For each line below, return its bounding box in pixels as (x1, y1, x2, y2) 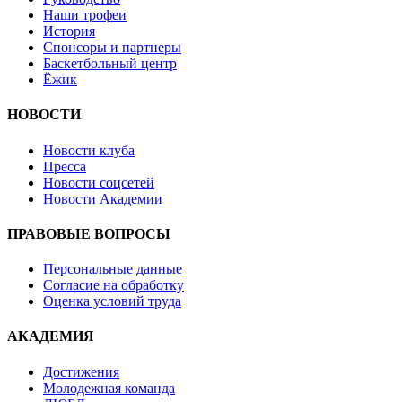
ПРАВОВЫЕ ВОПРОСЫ (7, 225, 170, 241)
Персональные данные (43, 261, 182, 277)
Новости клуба (43, 142, 135, 158)
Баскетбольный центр (43, 56, 177, 72)
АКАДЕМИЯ (7, 328, 94, 345)
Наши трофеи (43, 7, 127, 23)
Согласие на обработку (43, 277, 184, 293)
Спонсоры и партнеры (43, 39, 181, 56)
